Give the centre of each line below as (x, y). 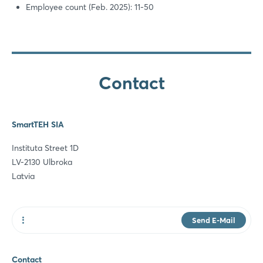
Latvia (23, 176)
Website (37, 238)
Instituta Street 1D (45, 148)
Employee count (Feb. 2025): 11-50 (90, 7)
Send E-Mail (214, 220)
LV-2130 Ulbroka (42, 162)
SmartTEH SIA (38, 124)
